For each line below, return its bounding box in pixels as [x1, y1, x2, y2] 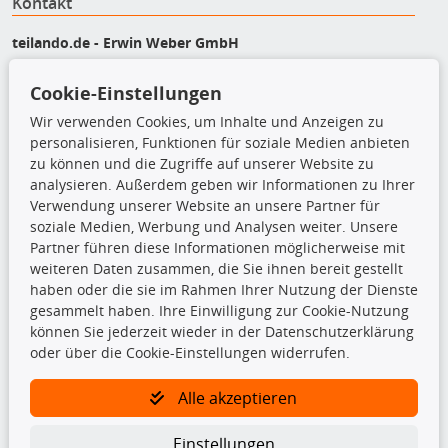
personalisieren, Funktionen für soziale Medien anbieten [29, 132, 410, 152]
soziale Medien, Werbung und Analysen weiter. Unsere [29, 216, 398, 236]
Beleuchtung [34, 207, 119, 227]
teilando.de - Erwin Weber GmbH [12, 33, 239, 53]
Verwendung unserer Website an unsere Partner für [29, 195, 380, 215]
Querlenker [34, 291, 110, 311]
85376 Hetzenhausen [12, 79, 153, 99]
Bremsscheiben [34, 249, 138, 269]
